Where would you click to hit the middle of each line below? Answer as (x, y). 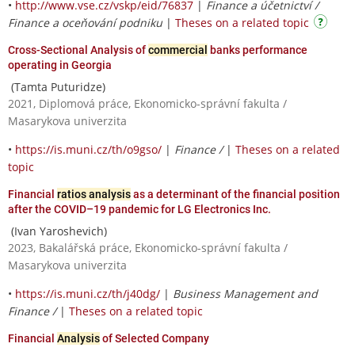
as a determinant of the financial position (235, 194)
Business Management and (245, 293)
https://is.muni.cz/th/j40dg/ (88, 293)
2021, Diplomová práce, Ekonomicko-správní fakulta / (147, 103)
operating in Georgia (60, 65)
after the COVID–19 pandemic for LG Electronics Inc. (139, 209)
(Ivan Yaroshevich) (57, 231)
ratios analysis (94, 194)
